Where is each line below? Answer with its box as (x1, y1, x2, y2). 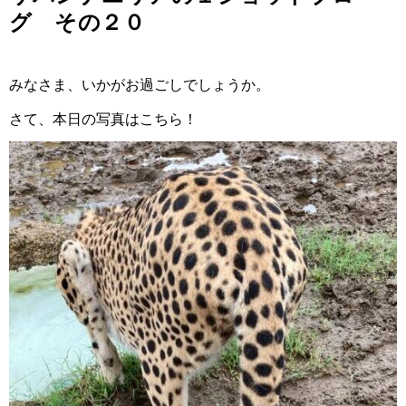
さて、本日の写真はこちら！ (9, 111, 198, 128)
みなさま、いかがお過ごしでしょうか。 (9, 76, 270, 93)
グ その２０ (9, 9, 145, 35)
